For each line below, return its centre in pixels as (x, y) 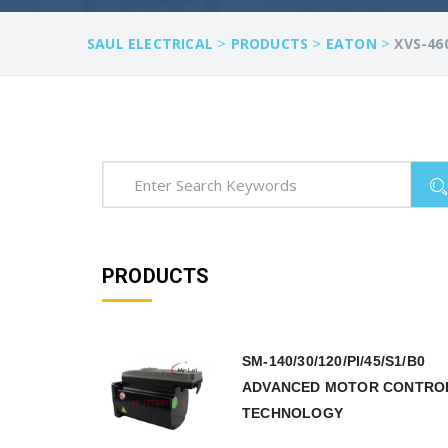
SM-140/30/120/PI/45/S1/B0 (333, 361)
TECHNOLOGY (292, 413)
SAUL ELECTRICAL (150, 43)
